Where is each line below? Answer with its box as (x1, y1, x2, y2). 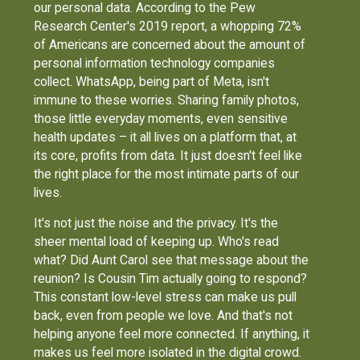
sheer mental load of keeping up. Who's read (34, 234, 280, 250)
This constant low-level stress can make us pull (34, 289, 297, 305)
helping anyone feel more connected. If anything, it (34, 326, 310, 342)
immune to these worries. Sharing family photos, (34, 92, 300, 108)
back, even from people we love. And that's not (34, 308, 293, 324)
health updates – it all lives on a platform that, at (34, 129, 297, 145)
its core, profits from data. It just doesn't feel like (34, 147, 303, 163)
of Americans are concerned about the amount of (34, 36, 306, 52)
